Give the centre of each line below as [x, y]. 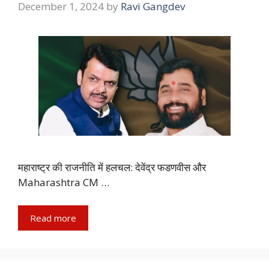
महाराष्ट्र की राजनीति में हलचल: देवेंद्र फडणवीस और [112, 168]
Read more [53, 218]
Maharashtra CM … [64, 183]
